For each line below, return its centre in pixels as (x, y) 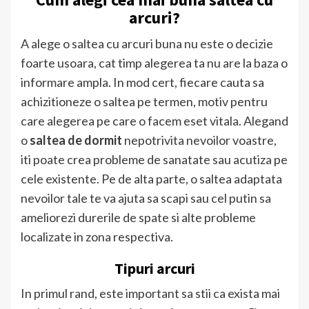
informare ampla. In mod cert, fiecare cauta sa (142, 82)
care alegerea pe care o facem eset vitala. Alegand (154, 121)
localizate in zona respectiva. (97, 237)
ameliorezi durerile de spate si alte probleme (138, 218)
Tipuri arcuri (154, 269)
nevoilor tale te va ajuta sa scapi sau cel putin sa (146, 198)
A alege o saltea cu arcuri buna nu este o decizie (147, 44)
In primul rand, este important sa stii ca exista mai (150, 293)
